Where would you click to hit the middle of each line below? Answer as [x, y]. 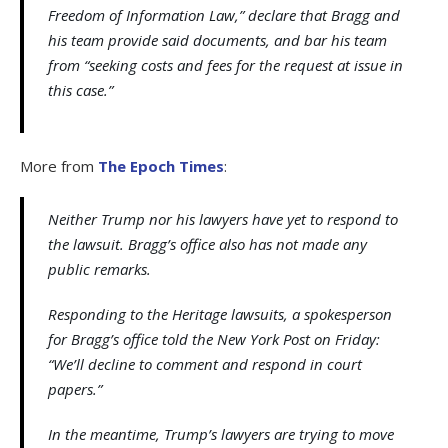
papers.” [75, 388]
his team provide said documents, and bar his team [217, 39]
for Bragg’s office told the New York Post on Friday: [214, 338]
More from [59, 165]
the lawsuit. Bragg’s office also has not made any [207, 243]
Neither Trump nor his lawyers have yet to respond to [223, 218]
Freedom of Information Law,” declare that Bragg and [224, 14]
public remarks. [99, 268]
